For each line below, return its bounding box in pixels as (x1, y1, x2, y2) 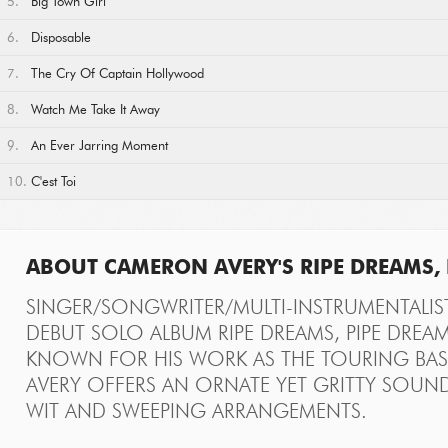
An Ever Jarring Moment (31, 140, 168, 153)
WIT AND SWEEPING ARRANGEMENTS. (26, 402, 367, 422)
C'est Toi (31, 176, 76, 189)
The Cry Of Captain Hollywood (31, 68, 204, 81)
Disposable (31, 32, 91, 45)
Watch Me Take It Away (31, 104, 160, 117)
